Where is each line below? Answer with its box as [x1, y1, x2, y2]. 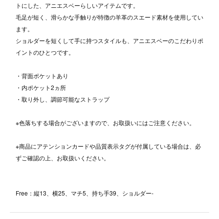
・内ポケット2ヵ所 [16, 83, 66, 92]
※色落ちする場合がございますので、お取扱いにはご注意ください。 [16, 118, 195, 127]
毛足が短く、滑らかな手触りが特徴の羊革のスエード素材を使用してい [16, 13, 203, 22]
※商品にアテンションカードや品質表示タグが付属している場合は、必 [16, 142, 201, 151]
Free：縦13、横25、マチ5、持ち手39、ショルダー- [16, 189, 153, 197]
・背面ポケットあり [16, 71, 68, 80]
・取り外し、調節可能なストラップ [16, 95, 109, 104]
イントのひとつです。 [16, 48, 74, 57]
